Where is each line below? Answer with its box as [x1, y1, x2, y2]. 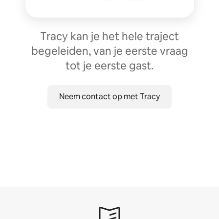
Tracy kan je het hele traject [40, 29, 179, 44]
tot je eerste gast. [66, 58, 153, 73]
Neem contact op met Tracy [59, 91, 160, 102]
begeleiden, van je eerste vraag [31, 44, 188, 58]
